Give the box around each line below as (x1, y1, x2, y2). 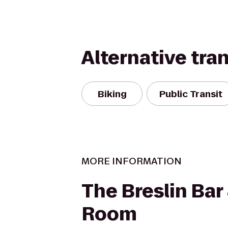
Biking (97, 87, 127, 100)
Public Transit (159, 87, 222, 100)
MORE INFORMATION (81, 155, 182, 167)
